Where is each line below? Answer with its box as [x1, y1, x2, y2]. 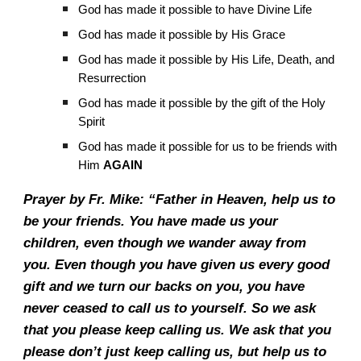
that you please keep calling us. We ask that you [23, 322, 332, 338]
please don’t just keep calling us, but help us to [23, 343, 327, 359]
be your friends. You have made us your [23, 213, 279, 229]
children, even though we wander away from [23, 234, 307, 251]
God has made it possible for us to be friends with [78, 140, 338, 153]
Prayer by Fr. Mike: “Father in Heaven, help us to [23, 191, 336, 207]
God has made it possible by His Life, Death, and [78, 53, 335, 66]
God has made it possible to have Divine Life [78, 3, 313, 16]
